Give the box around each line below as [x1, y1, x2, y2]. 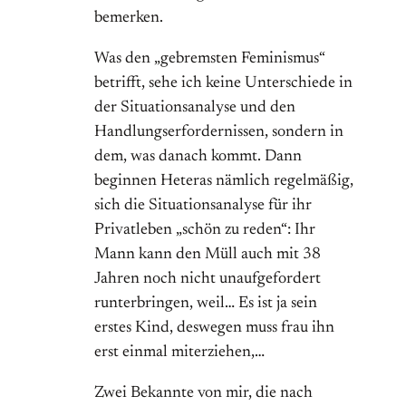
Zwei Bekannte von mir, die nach [94, 385, 313, 402]
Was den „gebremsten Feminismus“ [94, 51, 324, 68]
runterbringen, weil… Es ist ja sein [94, 295, 317, 313]
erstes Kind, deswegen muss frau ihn [94, 320, 334, 337]
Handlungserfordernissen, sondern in [94, 124, 343, 141]
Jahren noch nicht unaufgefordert [94, 271, 321, 288]
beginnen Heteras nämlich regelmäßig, [94, 173, 353, 190]
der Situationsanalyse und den [94, 100, 295, 117]
